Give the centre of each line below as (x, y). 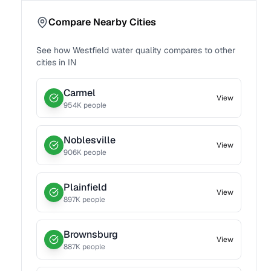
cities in (51, 62)
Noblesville (90, 140)
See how (55, 50)
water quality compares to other (172, 50)
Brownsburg (91, 234)
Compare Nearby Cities (103, 22)
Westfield (91, 50)
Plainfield (86, 187)
